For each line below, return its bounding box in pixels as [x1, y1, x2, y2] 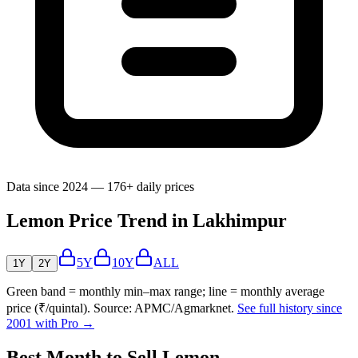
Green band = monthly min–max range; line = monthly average [6, 284, 324, 298]
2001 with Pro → [6, 316, 94, 330]
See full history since [237, 300, 342, 315]
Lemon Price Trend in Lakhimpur [6, 209, 287, 231]
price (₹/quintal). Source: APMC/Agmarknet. [6, 300, 234, 315]
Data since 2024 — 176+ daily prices [6, 179, 194, 193]
